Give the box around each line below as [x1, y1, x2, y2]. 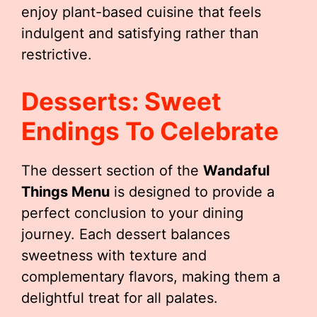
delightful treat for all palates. [21, 289, 218, 306]
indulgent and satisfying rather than [21, 25, 259, 42]
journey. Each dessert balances [21, 226, 230, 243]
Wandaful [203, 162, 270, 179]
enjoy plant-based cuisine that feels [21, 4, 261, 21]
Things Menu [21, 183, 110, 200]
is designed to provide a [110, 183, 275, 200]
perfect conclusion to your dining [21, 204, 243, 221]
